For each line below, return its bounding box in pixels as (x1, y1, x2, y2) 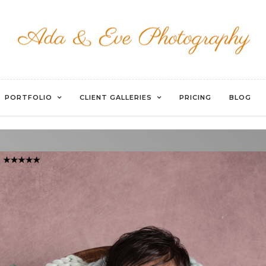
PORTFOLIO (4, 93, 52, 102)
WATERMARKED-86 (71, 70, 195, 93)
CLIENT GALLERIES (79, 93, 152, 102)
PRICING (179, 93, 211, 102)
